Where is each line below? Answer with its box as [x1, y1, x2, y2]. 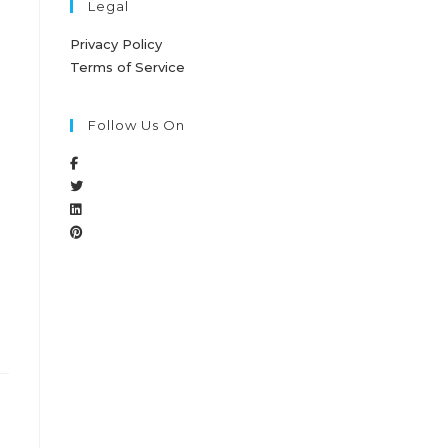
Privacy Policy [70, 36, 162, 52]
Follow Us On [88, 117, 185, 133]
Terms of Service [70, 59, 185, 75]
